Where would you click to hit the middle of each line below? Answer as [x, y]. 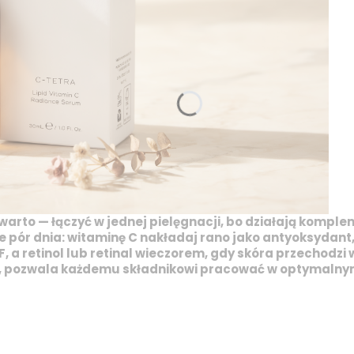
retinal [111, 253]
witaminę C [102, 237]
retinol [43, 253]
